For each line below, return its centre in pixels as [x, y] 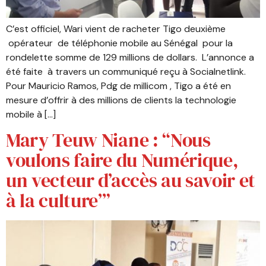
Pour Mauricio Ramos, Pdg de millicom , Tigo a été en [118, 85]
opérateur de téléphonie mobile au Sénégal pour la [119, 43]
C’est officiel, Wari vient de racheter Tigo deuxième [116, 28]
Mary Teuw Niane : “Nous [108, 140]
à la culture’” [58, 201]
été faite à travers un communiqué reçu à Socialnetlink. [126, 71]
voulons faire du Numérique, [122, 161]
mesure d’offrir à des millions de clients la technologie [121, 100]
